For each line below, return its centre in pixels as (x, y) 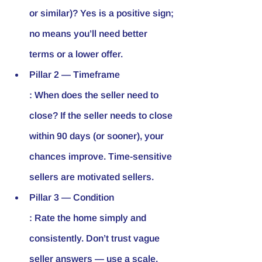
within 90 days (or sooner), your (98, 136)
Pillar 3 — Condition (72, 197)
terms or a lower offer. (76, 54)
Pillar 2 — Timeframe (75, 74)
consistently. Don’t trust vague (96, 238)
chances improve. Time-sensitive (102, 156)
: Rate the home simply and (89, 218)
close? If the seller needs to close (102, 115)
